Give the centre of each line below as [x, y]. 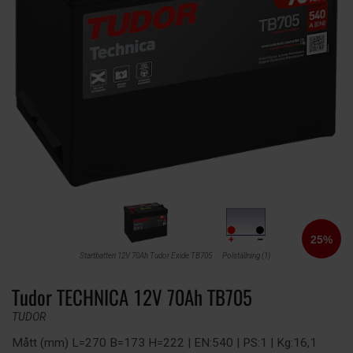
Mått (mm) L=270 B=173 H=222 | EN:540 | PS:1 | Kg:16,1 [164, 343]
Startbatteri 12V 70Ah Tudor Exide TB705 [145, 256]
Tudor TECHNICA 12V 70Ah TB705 [132, 297]
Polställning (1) [246, 256]
